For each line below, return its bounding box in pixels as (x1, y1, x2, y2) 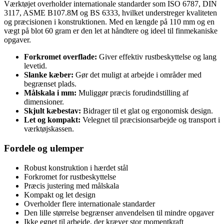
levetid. (24, 61, 47, 70)
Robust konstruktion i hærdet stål (24, 163, 128, 172)
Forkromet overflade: (24, 52, 97, 61)
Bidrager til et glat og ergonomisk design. (81, 106, 213, 115)
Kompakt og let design (24, 190, 95, 199)
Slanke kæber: (24, 70, 73, 79)
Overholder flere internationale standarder (24, 199, 155, 208)
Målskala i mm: (24, 88, 76, 97)
